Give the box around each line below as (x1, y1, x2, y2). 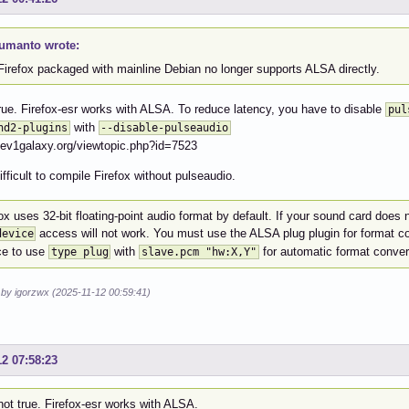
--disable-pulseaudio (100, 121, 229, 135)
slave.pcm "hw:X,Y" (142, 245, 257, 258)
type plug (50, 245, 109, 258)
